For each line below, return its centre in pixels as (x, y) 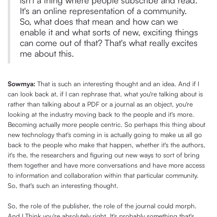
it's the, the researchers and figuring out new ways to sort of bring (104, 155)
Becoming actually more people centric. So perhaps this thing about (107, 124)
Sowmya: (23, 84)
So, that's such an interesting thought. (63, 186)
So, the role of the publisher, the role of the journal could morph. (102, 206)
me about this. (47, 54)
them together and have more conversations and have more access (106, 165)
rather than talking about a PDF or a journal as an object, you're (100, 104)
